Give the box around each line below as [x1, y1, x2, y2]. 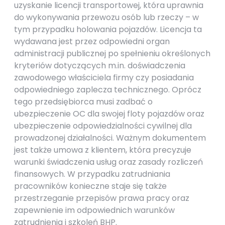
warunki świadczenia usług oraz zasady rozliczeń [14, 156, 203, 168]
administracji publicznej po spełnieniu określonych [14, 48, 210, 59]
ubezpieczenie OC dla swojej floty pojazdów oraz [14, 108, 204, 120]
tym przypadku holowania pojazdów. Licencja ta [14, 24, 202, 35]
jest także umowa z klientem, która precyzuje [14, 144, 191, 156]
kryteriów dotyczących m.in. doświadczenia [14, 60, 185, 71]
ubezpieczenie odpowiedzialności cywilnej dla [14, 120, 192, 132]
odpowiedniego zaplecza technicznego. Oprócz [14, 84, 201, 95]
